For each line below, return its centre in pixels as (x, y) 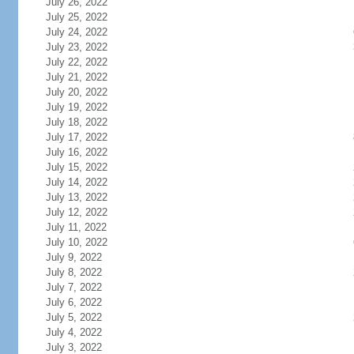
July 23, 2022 (76, 47)
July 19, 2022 (76, 107)
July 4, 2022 (73, 332)
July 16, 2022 (76, 152)
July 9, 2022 (73, 257)
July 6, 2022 (73, 302)
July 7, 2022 (73, 287)
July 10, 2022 (76, 242)
